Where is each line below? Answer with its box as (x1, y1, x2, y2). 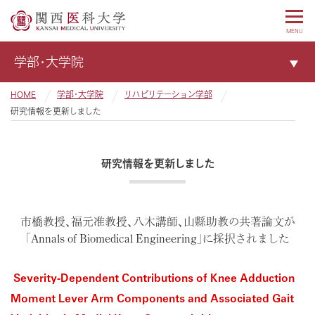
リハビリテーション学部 (124, 89, 212, 101)
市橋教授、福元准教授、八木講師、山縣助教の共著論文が (20, 214, 295, 229)
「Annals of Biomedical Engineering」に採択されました (25, 231, 290, 246)
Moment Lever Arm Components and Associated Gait (11, 290, 294, 306)
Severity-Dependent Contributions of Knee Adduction (13, 270, 295, 285)
